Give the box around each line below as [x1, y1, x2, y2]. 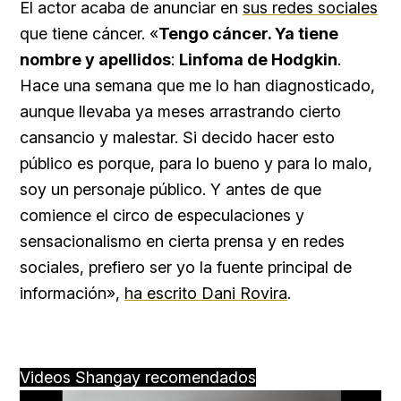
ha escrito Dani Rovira [124, 284, 287, 303]
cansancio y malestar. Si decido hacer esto [20, 128, 335, 148]
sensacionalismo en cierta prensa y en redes [20, 232, 345, 252]
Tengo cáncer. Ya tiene [158, 24, 338, 44]
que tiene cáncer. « [20, 24, 158, 44]
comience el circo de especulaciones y [20, 206, 304, 226]
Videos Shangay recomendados [20, 368, 256, 388]
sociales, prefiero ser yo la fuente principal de [20, 258, 352, 277]
